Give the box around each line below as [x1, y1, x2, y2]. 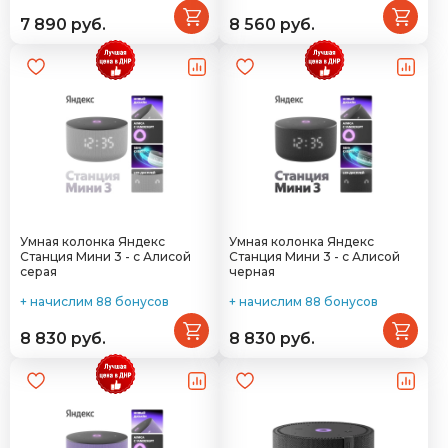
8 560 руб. [229, 15, 315, 34]
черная [229, 264, 275, 279]
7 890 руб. [20, 15, 106, 34]
